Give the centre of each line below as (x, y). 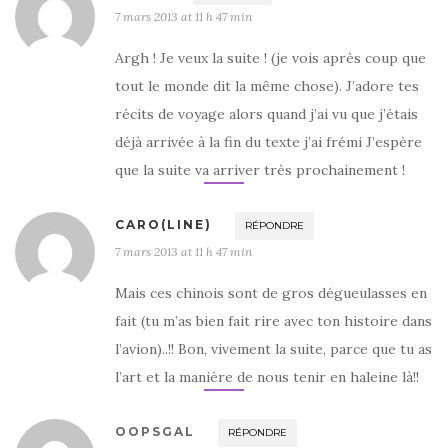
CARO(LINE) (163, 224)
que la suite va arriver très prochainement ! (260, 169)
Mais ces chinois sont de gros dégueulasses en (271, 292)
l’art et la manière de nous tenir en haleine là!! (267, 376)
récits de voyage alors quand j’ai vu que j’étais (266, 113)
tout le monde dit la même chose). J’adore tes (267, 85)
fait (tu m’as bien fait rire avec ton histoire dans (273, 320)
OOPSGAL (155, 431)
